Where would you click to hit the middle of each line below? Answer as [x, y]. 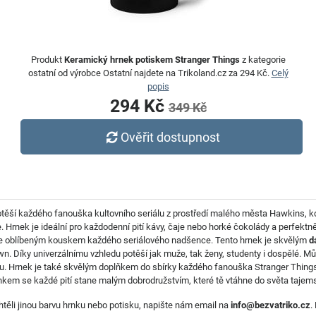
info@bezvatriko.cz [271, 305]
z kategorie [262, 60]
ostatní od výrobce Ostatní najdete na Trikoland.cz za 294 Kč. [150, 73]
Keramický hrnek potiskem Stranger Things [152, 60]
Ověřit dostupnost [171, 137]
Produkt [47, 60]
